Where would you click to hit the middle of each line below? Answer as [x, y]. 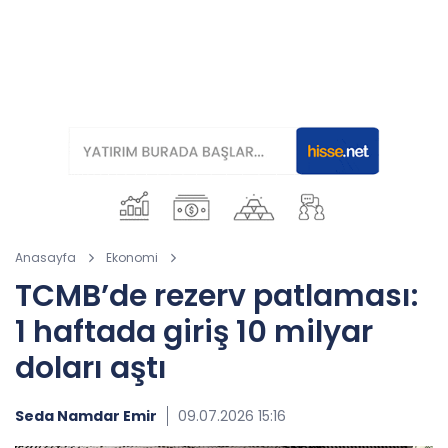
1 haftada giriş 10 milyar [194, 332]
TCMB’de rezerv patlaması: [216, 296]
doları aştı [91, 368]
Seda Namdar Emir [86, 416]
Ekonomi [132, 257]
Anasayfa [45, 257]
